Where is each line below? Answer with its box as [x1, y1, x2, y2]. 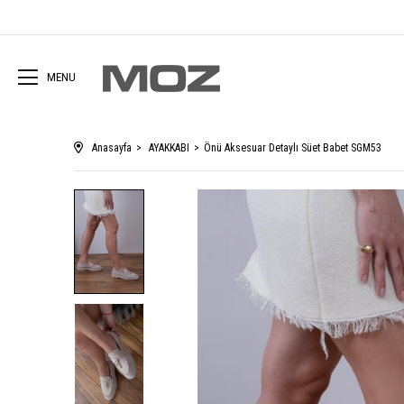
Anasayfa [92, 142, 132, 154]
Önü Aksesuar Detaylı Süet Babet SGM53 [204, 142, 381, 154]
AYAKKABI [149, 142, 189, 154]
